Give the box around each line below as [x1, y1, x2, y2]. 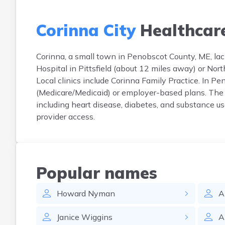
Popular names [36, 163, 157, 183]
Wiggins [81, 212, 113, 222]
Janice [57, 212, 79, 222]
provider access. [36, 111, 95, 122]
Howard [57, 188, 86, 198]
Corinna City [36, 20, 136, 40]
